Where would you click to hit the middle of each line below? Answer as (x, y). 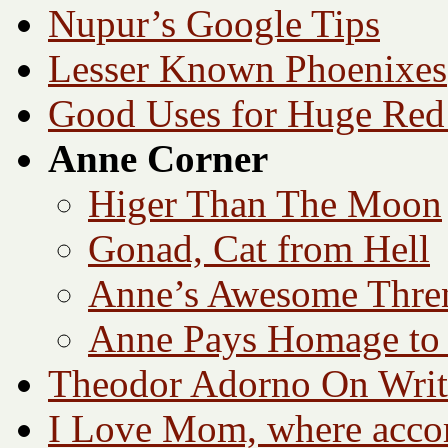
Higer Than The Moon (265, 204)
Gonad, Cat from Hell (259, 249)
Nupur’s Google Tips (214, 24)
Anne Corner (158, 159)
